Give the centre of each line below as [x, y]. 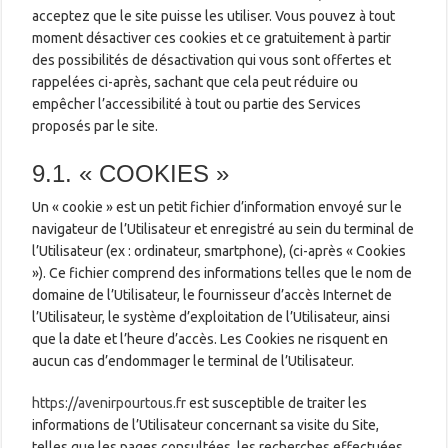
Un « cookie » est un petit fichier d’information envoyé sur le [217, 206]
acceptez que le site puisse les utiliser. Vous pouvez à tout [214, 15]
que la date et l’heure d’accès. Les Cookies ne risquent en [210, 338]
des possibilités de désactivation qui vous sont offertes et [212, 59]
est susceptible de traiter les [277, 402]
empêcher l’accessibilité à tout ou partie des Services [197, 103]
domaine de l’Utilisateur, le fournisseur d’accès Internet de [212, 294]
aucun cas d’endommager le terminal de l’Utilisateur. [193, 360]
